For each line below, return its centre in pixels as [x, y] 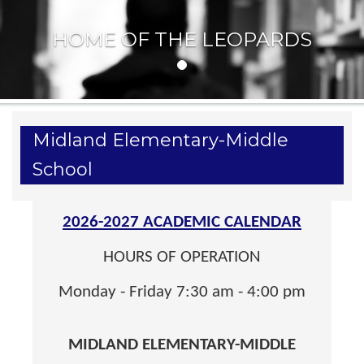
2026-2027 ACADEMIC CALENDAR [182, 222]
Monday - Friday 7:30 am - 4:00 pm [182, 292]
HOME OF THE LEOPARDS [182, 39]
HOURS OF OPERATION [182, 257]
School [63, 169]
